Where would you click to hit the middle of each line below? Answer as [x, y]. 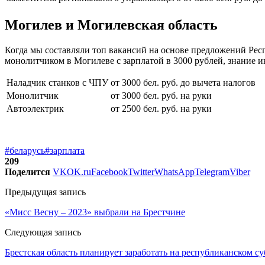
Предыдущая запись [45, 192]
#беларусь [25, 150]
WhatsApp [174, 172]
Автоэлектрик [35, 108]
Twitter [141, 172]
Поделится [28, 172]
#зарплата [65, 150]
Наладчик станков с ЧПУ [57, 82]
